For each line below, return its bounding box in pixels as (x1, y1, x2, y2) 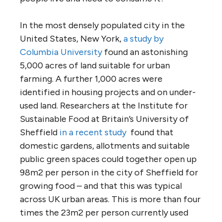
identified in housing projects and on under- (20, 86, 196, 98)
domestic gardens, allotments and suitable (20, 140, 190, 151)
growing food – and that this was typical (20, 180, 182, 191)
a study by (123, 33, 164, 44)
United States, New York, (20, 33, 123, 44)
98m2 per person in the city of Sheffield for (20, 166, 198, 178)
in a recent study (59, 126, 126, 138)
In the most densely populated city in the (20, 19, 185, 31)
